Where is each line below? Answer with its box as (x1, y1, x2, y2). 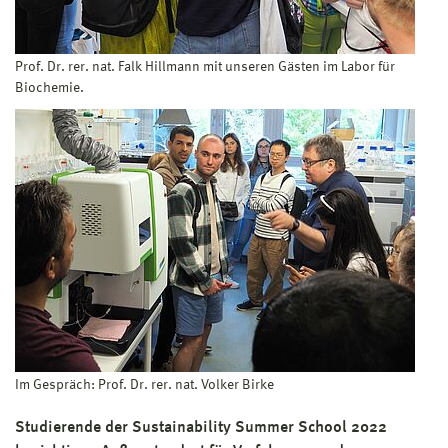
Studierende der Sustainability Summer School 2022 (15, 419, 387, 436)
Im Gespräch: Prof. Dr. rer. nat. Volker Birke (15, 377, 274, 392)
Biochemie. (15, 80, 84, 95)
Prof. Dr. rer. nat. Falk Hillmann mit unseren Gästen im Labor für (15, 59, 395, 74)
